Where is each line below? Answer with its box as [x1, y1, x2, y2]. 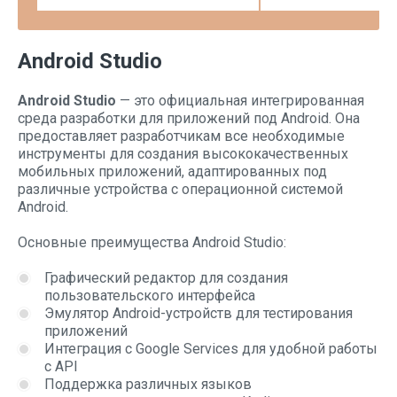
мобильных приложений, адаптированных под [18, 163, 327, 180]
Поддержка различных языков [44, 376, 252, 393]
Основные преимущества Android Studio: [18, 234, 286, 251]
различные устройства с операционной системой [18, 181, 343, 198]
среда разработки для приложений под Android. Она [18, 110, 360, 127]
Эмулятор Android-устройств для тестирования [44, 305, 353, 322]
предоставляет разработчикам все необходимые [18, 128, 345, 144]
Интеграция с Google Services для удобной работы [44, 340, 378, 357]
